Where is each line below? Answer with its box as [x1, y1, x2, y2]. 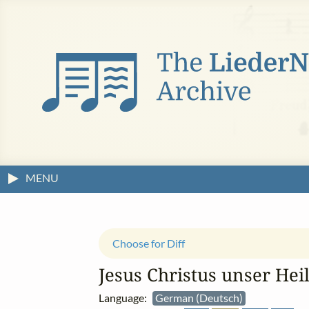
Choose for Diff [112, 237, 185, 250]
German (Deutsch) [155, 291, 245, 304]
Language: [99, 291, 152, 304]
